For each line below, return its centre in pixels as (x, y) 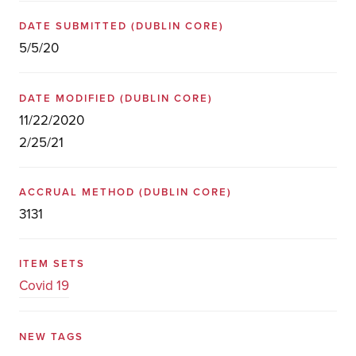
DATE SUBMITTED (75, 27)
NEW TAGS (51, 337)
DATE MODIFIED (69, 98)
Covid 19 (44, 286)
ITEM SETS (52, 264)
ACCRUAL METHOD (79, 192)
